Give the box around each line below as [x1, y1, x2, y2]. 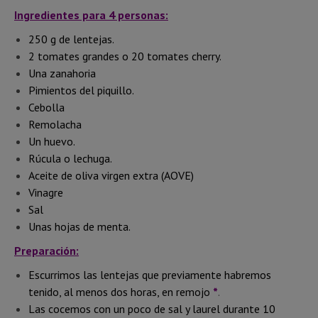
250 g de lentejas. [28, 31, 114, 46]
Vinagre [28, 185, 63, 199]
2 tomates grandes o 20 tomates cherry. [28, 48, 221, 63]
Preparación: [14, 243, 79, 258]
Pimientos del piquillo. [28, 82, 134, 97]
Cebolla [28, 99, 65, 114]
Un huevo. [28, 133, 75, 148]
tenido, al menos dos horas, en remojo [28, 284, 210, 299]
